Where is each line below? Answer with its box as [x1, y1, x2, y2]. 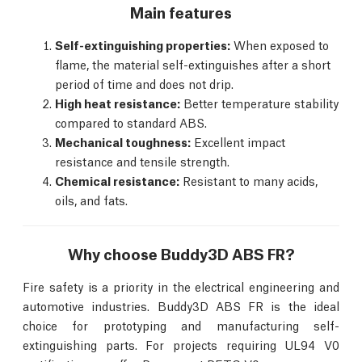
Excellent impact [191, 133, 285, 149]
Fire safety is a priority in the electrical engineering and [23, 278, 339, 294]
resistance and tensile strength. [55, 153, 229, 169]
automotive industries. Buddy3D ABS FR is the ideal [23, 297, 339, 314]
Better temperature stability [180, 95, 339, 111]
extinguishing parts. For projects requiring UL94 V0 [23, 336, 339, 352]
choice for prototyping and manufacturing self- [23, 317, 339, 333]
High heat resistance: [55, 95, 180, 111]
